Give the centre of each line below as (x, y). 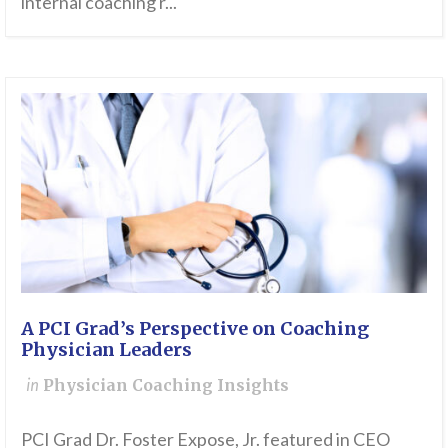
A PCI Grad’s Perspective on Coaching (195, 329)
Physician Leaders (106, 350)
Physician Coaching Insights (166, 386)
